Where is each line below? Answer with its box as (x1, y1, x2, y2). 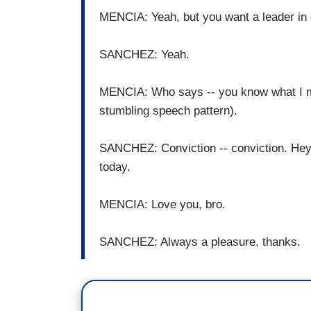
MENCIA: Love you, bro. (99, 198, 226, 212)
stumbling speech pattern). (99, 104, 237, 118)
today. (99, 160, 131, 174)
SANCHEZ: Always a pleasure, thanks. (99, 235, 301, 249)
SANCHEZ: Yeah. (99, 48, 190, 62)
